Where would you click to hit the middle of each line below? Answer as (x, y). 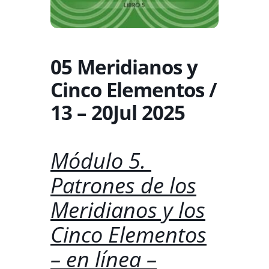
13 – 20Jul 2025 (118, 113)
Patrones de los (123, 186)
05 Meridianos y (124, 67)
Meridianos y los (128, 210)
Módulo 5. (101, 161)
